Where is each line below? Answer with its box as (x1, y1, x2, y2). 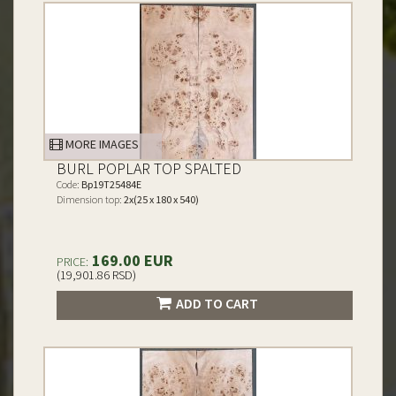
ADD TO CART (175, 294, 258, 312)
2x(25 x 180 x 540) (122, 193, 199, 206)
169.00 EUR (88, 250, 173, 270)
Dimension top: (57, 193, 122, 206)
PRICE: (57, 254, 88, 270)
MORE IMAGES (63, 136, 139, 152)
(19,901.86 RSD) (57, 267, 136, 283)
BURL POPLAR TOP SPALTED (57, 158, 241, 179)
